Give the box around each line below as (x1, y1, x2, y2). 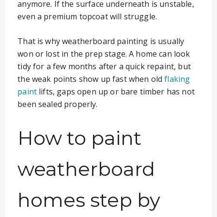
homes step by (17, 188, 161, 212)
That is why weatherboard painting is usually (17, 36, 185, 46)
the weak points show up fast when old (17, 74, 165, 84)
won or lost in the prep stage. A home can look (17, 48, 190, 59)
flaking (164, 74, 190, 84)
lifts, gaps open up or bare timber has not (37, 86, 195, 97)
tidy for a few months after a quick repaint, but (17, 61, 191, 72)
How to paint (17, 126, 142, 150)
